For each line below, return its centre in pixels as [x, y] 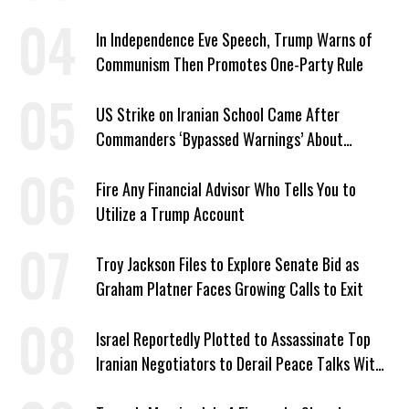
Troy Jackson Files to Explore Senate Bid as [227, 264]
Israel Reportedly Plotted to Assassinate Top [233, 339]
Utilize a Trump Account [170, 214]
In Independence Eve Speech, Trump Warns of [234, 40]
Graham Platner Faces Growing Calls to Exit [230, 289]
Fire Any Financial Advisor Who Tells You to [226, 189]
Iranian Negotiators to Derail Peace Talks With [239, 364]
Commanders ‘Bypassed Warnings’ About [220, 139]
